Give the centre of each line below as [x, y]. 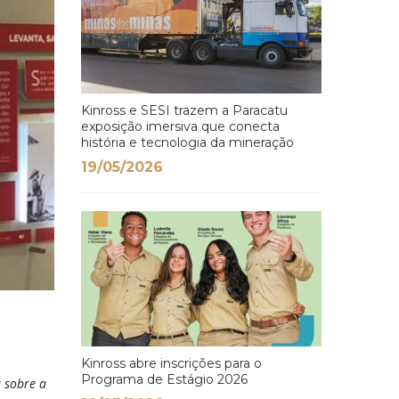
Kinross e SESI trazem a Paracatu [184, 110]
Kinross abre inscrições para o [171, 363]
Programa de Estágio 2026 [164, 379]
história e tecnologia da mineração [187, 142]
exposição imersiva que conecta [180, 126]
